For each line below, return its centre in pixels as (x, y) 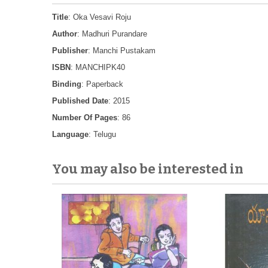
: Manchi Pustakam (122, 51)
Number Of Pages (85, 118)
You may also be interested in (148, 169)
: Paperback (102, 84)
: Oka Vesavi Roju (100, 17)
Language (70, 134)
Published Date (80, 101)
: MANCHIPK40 (98, 67)
